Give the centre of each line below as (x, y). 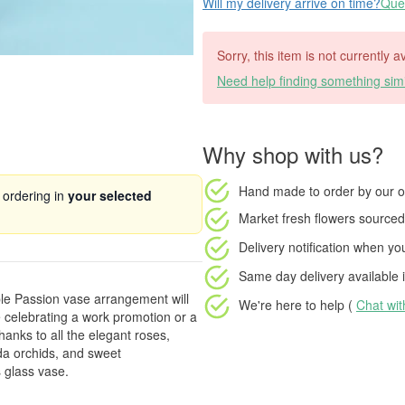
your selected (110, 195)
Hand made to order (297, 190)
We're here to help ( (297, 304)
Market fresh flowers (297, 217)
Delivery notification (294, 246)
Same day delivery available (319, 275)
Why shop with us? (293, 154)
